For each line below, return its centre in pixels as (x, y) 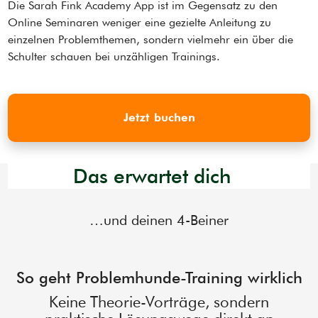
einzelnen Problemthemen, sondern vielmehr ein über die (151, 40)
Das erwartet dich (152, 176)
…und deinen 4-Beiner (159, 220)
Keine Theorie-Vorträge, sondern (159, 302)
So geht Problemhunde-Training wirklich (159, 278)
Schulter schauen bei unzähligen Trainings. (114, 57)
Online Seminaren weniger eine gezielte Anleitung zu (140, 23)
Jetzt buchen (159, 118)
